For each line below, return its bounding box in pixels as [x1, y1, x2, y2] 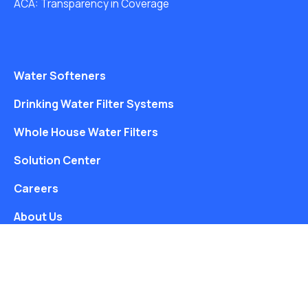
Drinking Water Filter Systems [14, 96, 174, 111]
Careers [14, 180, 58, 196]
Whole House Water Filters [14, 124, 158, 140]
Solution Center [14, 152, 101, 168]
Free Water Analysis [14, 276, 121, 292]
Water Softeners [14, 67, 106, 83]
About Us [14, 208, 63, 224]
